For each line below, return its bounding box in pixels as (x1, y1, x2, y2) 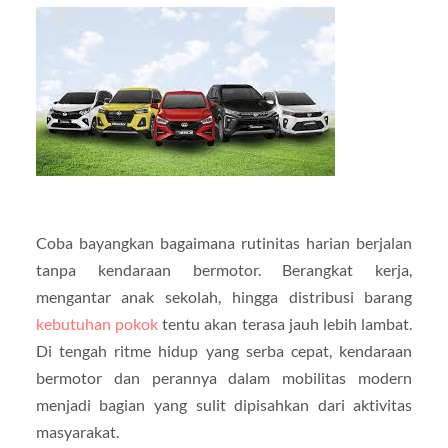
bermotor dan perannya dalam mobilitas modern (35, 367, 413, 387)
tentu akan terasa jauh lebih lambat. (158, 313, 413, 333)
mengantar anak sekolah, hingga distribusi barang (35, 286, 413, 306)
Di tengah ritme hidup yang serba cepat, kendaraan (35, 340, 413, 360)
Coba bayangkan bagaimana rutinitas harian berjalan (35, 232, 413, 252)
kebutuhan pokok (35, 313, 159, 333)
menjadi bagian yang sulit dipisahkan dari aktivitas (35, 394, 413, 414)
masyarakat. (35, 421, 119, 441)
